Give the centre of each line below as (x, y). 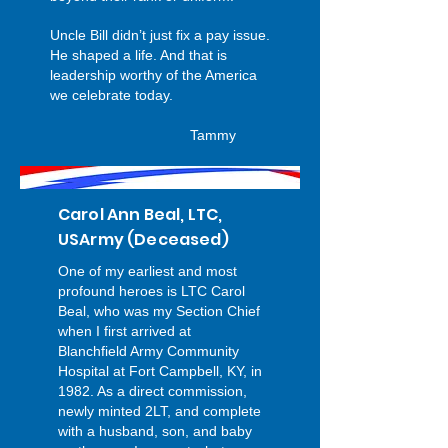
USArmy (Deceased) (145, 239)
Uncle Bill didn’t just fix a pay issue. (160, 35)
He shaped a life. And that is (138, 55)
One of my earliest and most (147, 271)
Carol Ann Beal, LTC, (140, 214)
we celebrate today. (157, 95)
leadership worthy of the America (153, 75)
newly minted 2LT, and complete (159, 411)
